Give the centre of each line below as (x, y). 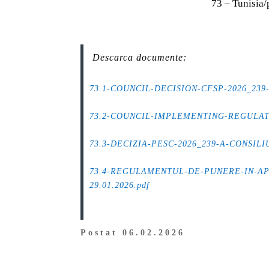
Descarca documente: (140, 57)
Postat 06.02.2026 (133, 232)
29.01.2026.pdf (120, 185)
